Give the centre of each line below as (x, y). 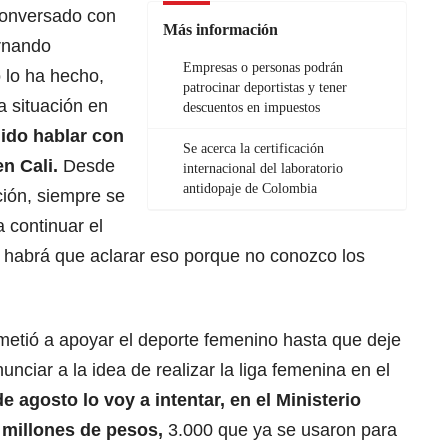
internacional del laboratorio (263, 169)
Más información (220, 30)
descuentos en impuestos (251, 108)
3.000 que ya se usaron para (280, 430)
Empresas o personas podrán (263, 68)
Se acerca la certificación (253, 149)
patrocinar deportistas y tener (265, 88)
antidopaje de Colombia (250, 189)
